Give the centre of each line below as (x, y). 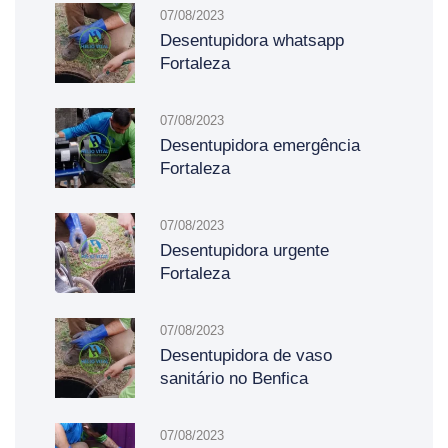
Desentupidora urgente (244, 250)
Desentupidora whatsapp (252, 40)
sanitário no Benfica (234, 378)
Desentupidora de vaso (246, 355)
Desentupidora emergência (260, 145)
